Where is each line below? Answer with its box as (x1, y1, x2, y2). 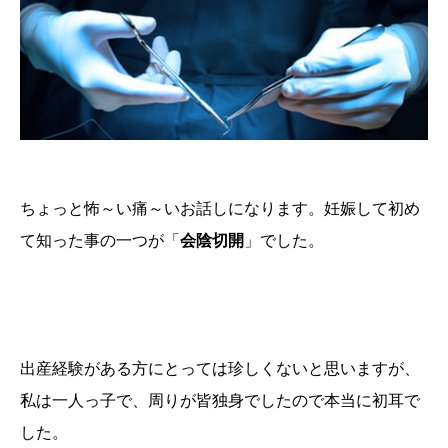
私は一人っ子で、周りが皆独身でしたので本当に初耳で (20, 391, 420, 409)
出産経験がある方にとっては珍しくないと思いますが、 (20, 359, 420, 377)
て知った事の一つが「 (20, 231, 180, 249)
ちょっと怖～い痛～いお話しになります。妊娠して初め (20, 199, 420, 217)
